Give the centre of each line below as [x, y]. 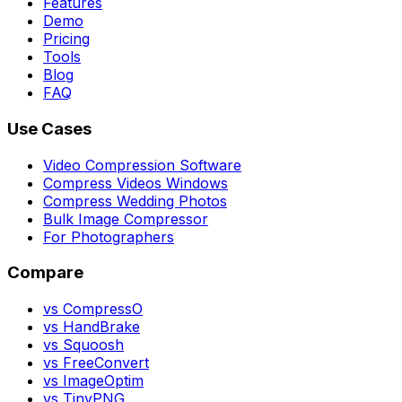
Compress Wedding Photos [135, 201]
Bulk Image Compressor [126, 218]
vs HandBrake [92, 327]
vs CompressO [93, 309]
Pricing [66, 39]
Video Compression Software [142, 165]
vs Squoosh [83, 345]
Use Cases [49, 128]
